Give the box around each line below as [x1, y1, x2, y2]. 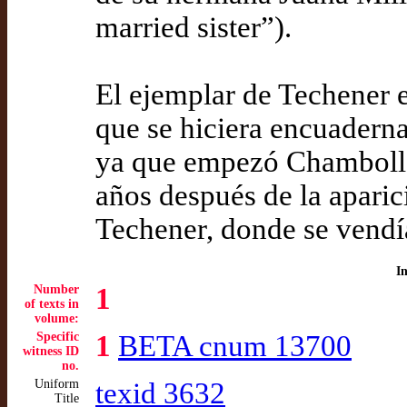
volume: [35, 312, 79, 325]
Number [34, 283, 79, 296]
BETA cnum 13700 [118, 330, 352, 362]
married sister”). [95, 11, 292, 44]
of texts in [25, 297, 79, 311]
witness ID [23, 344, 79, 358]
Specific [36, 330, 79, 343]
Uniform [35, 377, 79, 391]
